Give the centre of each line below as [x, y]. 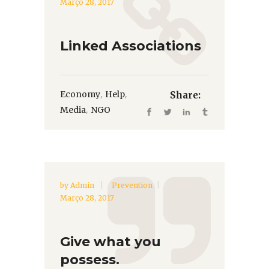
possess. [90, 259]
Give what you [110, 241]
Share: [185, 95]
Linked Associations [131, 46]
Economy [80, 95]
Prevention [132, 185]
